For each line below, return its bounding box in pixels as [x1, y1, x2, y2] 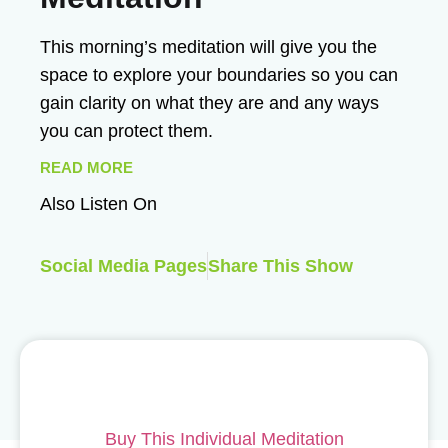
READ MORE [40, 158, 133, 176]
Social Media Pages [40, 255, 207, 276]
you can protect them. [40, 120, 213, 141]
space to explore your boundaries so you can [40, 64, 398, 85]
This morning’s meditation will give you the [40, 36, 377, 57]
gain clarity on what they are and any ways [40, 92, 379, 113]
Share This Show [208, 255, 353, 276]
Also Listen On [40, 193, 157, 214]
